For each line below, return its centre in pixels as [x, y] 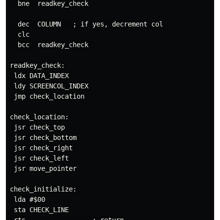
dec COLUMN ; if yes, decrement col [86, 24]
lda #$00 [27, 199]
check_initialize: [45, 189]
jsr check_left [39, 158]
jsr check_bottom [43, 137]
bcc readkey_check [51, 45]
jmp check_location [47, 96]
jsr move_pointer [43, 168]
